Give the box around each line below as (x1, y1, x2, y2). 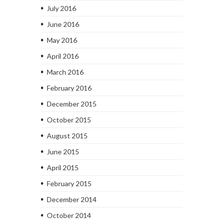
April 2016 (46, 51, 79, 60)
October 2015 (46, 115, 91, 124)
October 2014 (46, 211, 91, 220)
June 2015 (46, 147, 79, 156)
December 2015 (46, 99, 97, 108)
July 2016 (46, 3, 76, 12)
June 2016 (46, 19, 79, 28)
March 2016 (46, 67, 84, 76)
